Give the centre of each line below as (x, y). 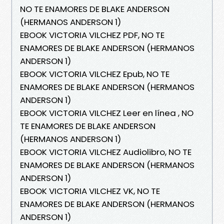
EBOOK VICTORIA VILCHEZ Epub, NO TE (95, 74)
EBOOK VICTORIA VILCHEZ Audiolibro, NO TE (106, 152)
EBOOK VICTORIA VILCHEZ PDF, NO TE (92, 35)
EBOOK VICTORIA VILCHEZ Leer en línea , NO (107, 113)
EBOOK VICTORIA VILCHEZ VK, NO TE (90, 191)
